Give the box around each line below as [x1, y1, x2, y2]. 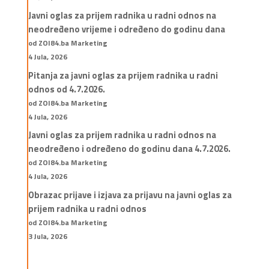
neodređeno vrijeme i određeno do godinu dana [28, 22, 225, 37]
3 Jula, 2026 [28, 230, 67, 242]
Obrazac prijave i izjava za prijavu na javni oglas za [28, 187, 232, 202]
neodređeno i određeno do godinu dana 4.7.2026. [28, 142, 231, 156]
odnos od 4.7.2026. [28, 82, 105, 96]
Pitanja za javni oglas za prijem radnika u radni [28, 68, 218, 82]
